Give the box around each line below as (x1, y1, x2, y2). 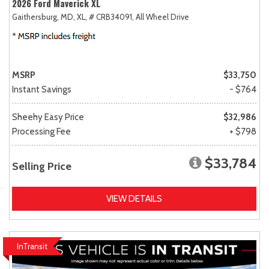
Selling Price (12, 160, 71, 174)
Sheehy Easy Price (12, 112, 84, 123)
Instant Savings (12, 84, 71, 95)
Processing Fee (12, 126, 71, 138)
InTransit (17, 241, 47, 252)
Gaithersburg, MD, (12, 12, 75, 22)
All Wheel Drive (136, 12, 189, 22)
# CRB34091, (89, 12, 134, 22)
